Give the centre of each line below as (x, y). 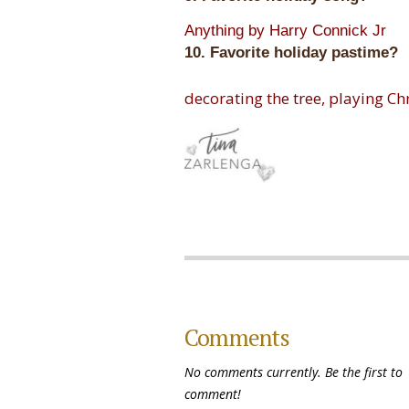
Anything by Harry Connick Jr (285, 30)
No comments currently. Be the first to (294, 372)
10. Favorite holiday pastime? (291, 52)
